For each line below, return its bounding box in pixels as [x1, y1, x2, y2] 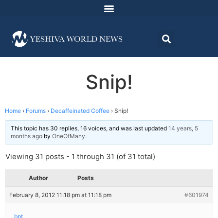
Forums [26, 107, 46, 115]
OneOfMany [52, 132, 85, 140]
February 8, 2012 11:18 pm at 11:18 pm [9, 191, 111, 199]
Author [29, 174, 48, 182]
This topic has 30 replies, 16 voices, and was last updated [11, 125, 168, 132]
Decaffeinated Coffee [51, 107, 109, 115]
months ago [11, 132, 42, 140]
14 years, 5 [168, 125, 198, 132]
